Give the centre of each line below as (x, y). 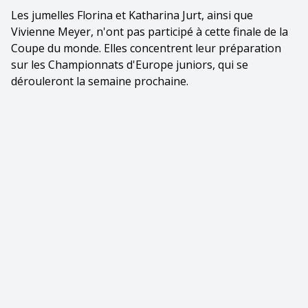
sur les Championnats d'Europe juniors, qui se (130, 64)
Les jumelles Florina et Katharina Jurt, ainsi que (132, 15)
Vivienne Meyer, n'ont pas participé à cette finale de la (150, 31)
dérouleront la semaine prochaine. (100, 81)
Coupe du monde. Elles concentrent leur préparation (146, 48)
